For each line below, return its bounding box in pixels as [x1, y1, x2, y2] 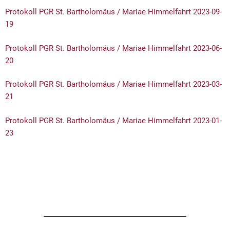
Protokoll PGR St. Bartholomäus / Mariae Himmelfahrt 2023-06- [5, 43, 222, 53]
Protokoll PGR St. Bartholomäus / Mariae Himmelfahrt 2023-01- [5, 116, 222, 125]
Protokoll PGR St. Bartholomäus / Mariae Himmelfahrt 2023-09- [5, 7, 222, 17]
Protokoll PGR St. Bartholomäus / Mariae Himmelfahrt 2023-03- [5, 80, 222, 89]
